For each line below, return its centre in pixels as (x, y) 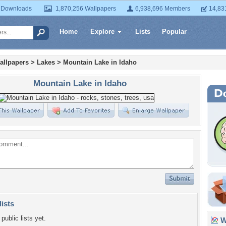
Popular (174, 32)
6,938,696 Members (163, 9)
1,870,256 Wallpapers (86, 9)
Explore (102, 32)
